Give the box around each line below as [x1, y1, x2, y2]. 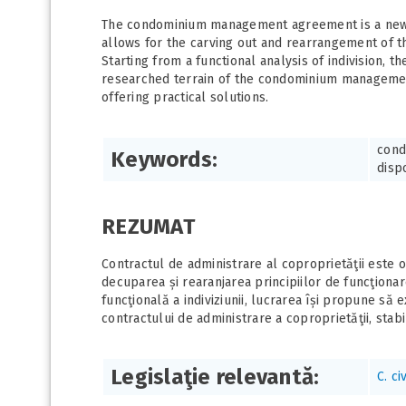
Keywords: [111, 147, 218, 173]
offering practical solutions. [101, 90, 269, 106]
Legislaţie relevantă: [111, 364, 320, 391]
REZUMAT [101, 214, 195, 240]
